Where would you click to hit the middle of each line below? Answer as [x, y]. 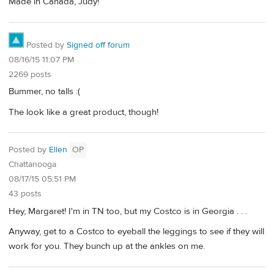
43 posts [25, 194]
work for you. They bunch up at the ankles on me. [107, 246]
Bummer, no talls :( [44, 92]
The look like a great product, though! [83, 112]
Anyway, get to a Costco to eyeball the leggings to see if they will [136, 232]
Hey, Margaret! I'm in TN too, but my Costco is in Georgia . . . [128, 211]
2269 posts [30, 74]
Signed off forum [98, 45]
